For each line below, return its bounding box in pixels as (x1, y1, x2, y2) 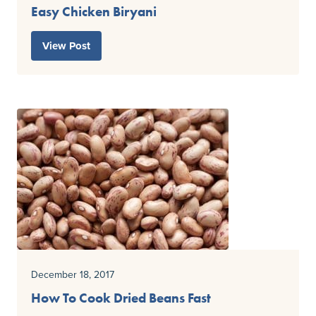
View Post (42, 38, 90, 54)
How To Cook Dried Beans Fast (31, 290, 211, 307)
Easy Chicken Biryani (31, 4, 157, 20)
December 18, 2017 (31, 267, 114, 282)
